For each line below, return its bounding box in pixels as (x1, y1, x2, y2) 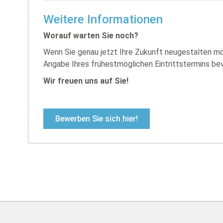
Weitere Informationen (43, 12, 163, 26)
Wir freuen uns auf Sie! (43, 76, 128, 86)
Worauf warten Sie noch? (43, 30, 138, 40)
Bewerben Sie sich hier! (55, 113, 138, 123)
